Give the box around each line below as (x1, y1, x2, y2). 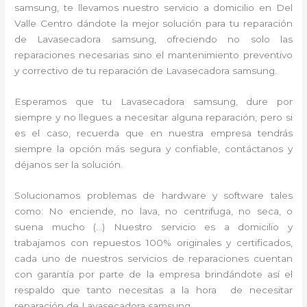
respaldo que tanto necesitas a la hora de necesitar (14, 284, 293, 295)
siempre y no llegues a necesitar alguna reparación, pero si (14, 111, 293, 123)
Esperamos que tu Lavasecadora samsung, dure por (14, 95, 293, 107)
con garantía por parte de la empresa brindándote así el (14, 268, 293, 280)
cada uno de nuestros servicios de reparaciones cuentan (14, 252, 293, 264)
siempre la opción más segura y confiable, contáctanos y (14, 143, 293, 154)
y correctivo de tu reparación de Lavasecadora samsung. (14, 64, 278, 76)
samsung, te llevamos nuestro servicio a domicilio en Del (14, 1, 293, 13)
